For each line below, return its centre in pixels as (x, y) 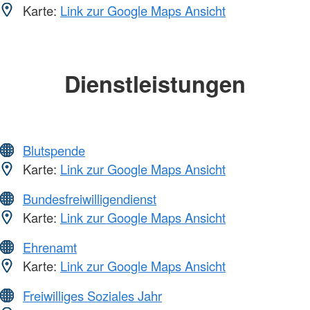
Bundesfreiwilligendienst (90, 199)
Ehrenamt (50, 247)
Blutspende (54, 151)
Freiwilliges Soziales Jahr (92, 296)
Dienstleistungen (155, 83)
